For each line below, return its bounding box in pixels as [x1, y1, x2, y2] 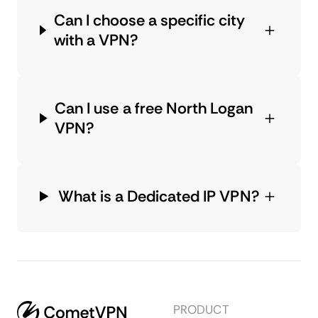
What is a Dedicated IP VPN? [57, 185, 260, 207]
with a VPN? [53, 29, 138, 50]
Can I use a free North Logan [55, 97, 253, 119]
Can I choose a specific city [53, 9, 246, 31]
